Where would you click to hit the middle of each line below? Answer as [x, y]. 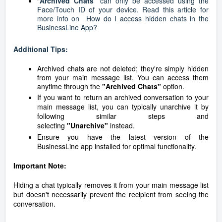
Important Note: [40, 166]
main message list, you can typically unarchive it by [123, 107]
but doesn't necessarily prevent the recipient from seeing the [111, 194]
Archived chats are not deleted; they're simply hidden [123, 69]
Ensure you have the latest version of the [123, 137]
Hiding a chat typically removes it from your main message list [111, 185]
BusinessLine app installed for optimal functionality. [117, 146]
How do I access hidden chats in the [144, 19]
